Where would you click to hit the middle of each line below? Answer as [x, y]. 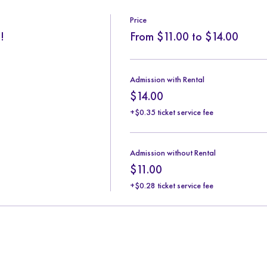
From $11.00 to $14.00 [184, 36]
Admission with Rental [167, 79]
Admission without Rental [173, 153]
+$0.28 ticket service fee [171, 185]
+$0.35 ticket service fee [171, 112]
